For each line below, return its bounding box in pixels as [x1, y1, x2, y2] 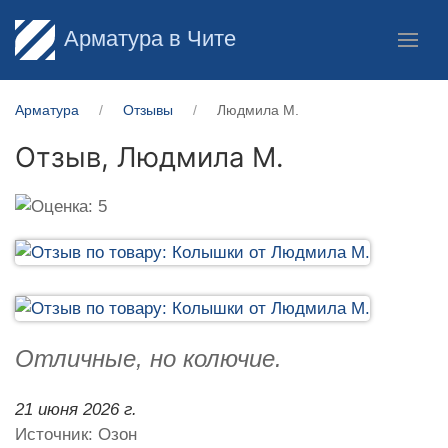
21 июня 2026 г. [15, 399, 137, 419]
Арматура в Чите [63, 25, 236, 51]
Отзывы [123, 102, 173, 118]
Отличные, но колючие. [15, 344, 282, 372]
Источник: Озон [15, 424, 137, 444]
